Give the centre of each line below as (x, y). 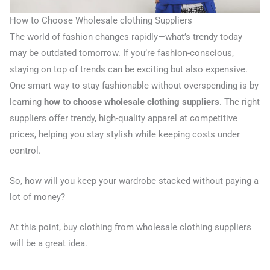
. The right (240, 102)
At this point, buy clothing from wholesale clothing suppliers (130, 228)
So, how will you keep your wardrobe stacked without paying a (134, 181)
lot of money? (37, 197)
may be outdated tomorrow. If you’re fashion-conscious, (122, 53)
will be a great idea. (49, 244)
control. (25, 150)
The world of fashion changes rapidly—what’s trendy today (126, 36)
